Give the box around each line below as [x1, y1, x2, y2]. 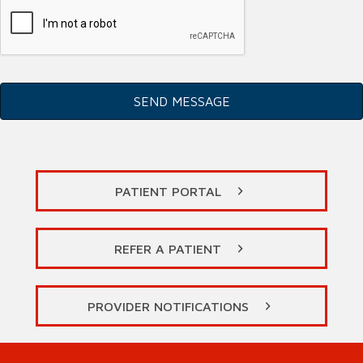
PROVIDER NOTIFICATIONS [87, 299, 249, 314]
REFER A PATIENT [114, 241, 221, 257]
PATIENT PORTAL [114, 184, 221, 199]
